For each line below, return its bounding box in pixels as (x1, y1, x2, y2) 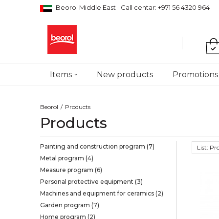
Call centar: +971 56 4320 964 (121, 3, 210, 11)
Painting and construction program (40, 143, 147, 150)
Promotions (173, 70, 218, 79)
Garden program (40, 201, 91, 209)
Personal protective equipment (40, 178, 135, 185)
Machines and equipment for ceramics (40, 190, 155, 197)
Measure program (40, 166, 95, 174)
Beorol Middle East (56, 3, 116, 11)
